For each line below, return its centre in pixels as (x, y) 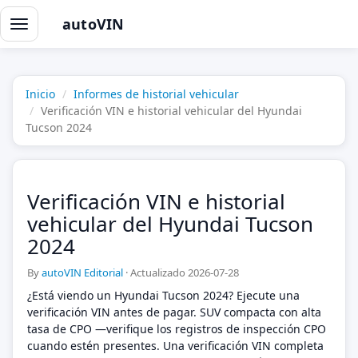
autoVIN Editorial (82, 272)
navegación (49, 43)
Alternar (40, 26)
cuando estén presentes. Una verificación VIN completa (175, 346)
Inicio (40, 94)
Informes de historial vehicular (156, 94)
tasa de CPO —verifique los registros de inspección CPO (177, 329)
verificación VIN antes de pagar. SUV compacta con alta (174, 312)
